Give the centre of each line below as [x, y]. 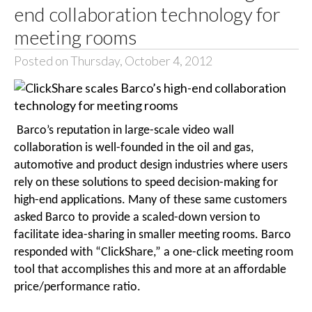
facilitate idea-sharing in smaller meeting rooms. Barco [152, 235]
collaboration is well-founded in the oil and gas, [133, 148]
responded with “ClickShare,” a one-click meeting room [153, 252]
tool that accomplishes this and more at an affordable [150, 270]
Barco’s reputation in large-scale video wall [124, 130]
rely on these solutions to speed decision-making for [146, 182]
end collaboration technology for [147, 14]
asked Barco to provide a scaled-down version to [137, 217]
